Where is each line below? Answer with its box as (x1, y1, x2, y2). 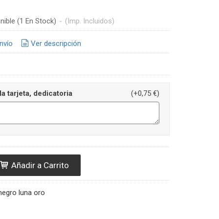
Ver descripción (30, 39, 81, 48)
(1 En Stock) (17, 17, 58, 25)
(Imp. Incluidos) (65, 17, 114, 25)
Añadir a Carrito (9, 160, 69, 170)
